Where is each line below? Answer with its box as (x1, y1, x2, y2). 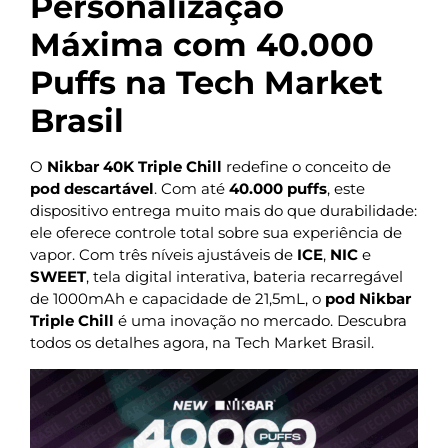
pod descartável (30, 179, 154, 199)
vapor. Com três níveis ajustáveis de (30, 245, 297, 265)
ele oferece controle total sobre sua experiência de (30, 223, 402, 243)
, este (327, 179, 365, 199)
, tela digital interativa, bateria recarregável (86, 267, 403, 287)
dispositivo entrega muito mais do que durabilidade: (30, 201, 417, 221)
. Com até (154, 179, 229, 199)
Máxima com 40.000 (30, 25, 374, 65)
